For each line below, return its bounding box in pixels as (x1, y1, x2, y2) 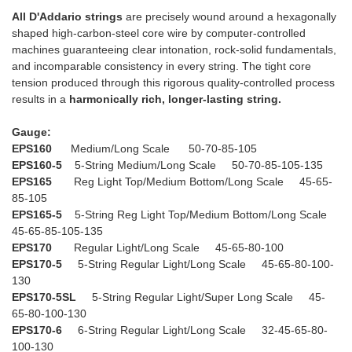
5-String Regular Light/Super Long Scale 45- (76, 291, 325, 304)
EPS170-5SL (12, 291, 76, 304)
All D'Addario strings (12, 10, 123, 24)
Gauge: (12, 126, 51, 139)
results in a (12, 93, 69, 106)
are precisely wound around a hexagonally (123, 10, 336, 24)
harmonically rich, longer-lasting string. (69, 93, 281, 106)
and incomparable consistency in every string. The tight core (12, 60, 311, 73)
